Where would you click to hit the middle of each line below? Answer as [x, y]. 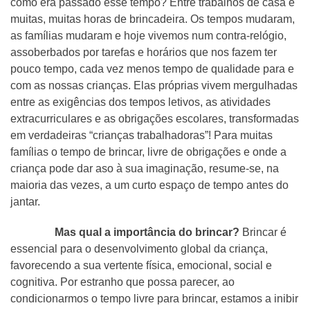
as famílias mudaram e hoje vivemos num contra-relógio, [148, 36]
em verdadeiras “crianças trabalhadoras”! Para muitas [142, 135]
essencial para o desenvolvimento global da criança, [139, 249]
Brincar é [263, 232]
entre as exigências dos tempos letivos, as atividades [140, 102]
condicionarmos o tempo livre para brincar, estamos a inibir [154, 299]
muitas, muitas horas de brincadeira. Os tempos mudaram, [153, 19]
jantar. [25, 202]
